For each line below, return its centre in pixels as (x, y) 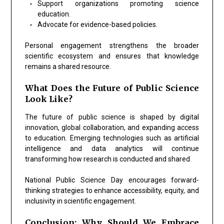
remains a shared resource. (68, 66)
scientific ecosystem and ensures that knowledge (112, 56)
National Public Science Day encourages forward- (112, 180)
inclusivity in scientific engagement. (80, 201)
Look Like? (48, 99)
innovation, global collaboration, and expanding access (112, 127)
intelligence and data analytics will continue (112, 148)
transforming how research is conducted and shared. (108, 159)
